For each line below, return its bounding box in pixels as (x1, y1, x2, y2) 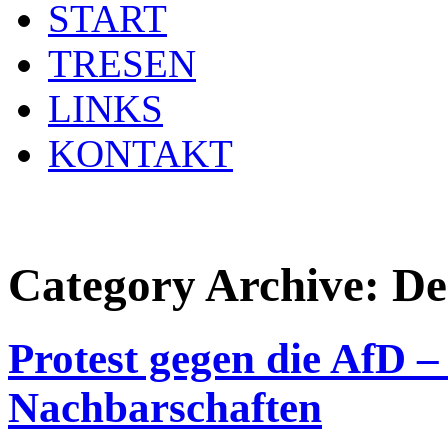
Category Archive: (8, 259, 392, 312)
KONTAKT (48, 132, 233, 175)
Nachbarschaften (8, 383, 322, 431)
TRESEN (48, 42, 196, 85)
